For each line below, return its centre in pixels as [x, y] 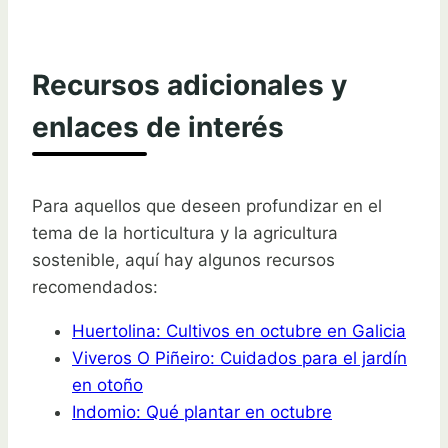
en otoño [107, 385]
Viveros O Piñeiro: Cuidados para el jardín [239, 358]
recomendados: [95, 287]
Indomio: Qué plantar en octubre [202, 412]
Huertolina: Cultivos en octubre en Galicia [239, 331]
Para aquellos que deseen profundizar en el [207, 206]
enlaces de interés [158, 127]
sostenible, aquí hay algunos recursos [183, 260]
